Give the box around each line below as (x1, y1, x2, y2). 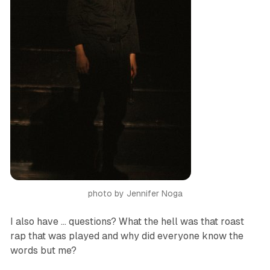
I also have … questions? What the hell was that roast (10, 216, 244, 228)
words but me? (10, 245, 77, 257)
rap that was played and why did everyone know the (10, 230, 243, 242)
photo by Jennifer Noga (87, 189, 183, 199)
